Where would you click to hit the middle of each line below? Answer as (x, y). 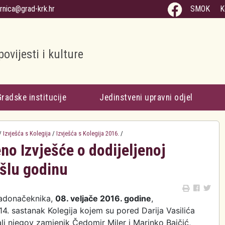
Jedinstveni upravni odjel (146, 97)
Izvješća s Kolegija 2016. (88, 133)
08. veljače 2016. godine (103, 198)
